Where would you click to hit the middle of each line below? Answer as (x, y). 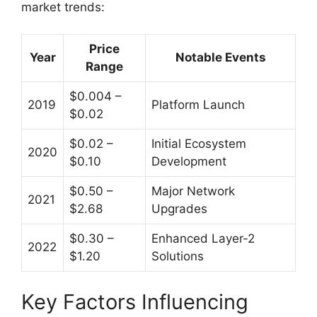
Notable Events (220, 58)
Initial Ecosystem (199, 144)
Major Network (193, 191)
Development (189, 162)
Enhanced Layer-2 (203, 239)
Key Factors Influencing (135, 301)
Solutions (178, 257)
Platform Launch (198, 105)
